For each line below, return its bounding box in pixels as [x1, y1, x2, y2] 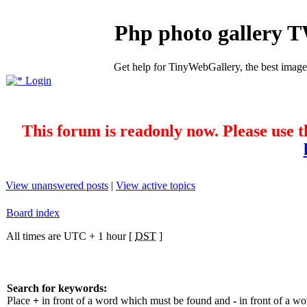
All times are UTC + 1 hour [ [6, 230, 135, 242]
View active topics [116, 179, 195, 191]
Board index [6, 206, 60, 219]
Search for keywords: [7, 282, 107, 294]
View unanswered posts [5, 179, 108, 191]
